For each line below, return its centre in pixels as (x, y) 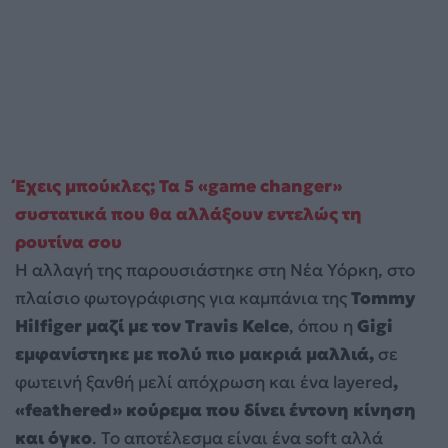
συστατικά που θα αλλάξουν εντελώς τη (188, 214)
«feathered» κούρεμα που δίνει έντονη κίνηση (215, 410)
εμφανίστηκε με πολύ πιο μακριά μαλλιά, (194, 354)
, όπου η (321, 326)
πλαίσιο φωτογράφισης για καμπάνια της (183, 298)
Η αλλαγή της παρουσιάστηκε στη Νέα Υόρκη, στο (215, 270)
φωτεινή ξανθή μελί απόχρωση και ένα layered (204, 382)
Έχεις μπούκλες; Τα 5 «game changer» (178, 186)
